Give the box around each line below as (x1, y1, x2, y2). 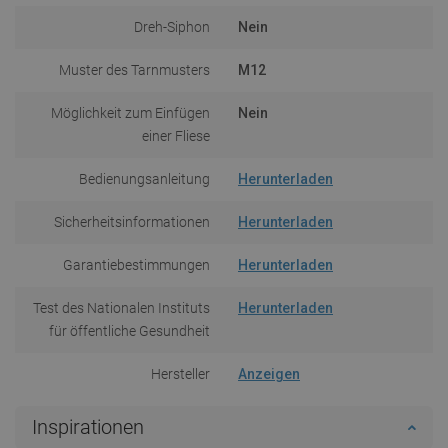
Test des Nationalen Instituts (33, 299, 210, 316)
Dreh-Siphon (134, 18, 210, 35)
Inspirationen (32, 414, 144, 439)
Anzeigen (238, 365, 300, 382)
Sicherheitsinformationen (54, 213, 210, 230)
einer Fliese (142, 127, 210, 144)
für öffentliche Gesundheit (49, 322, 210, 339)
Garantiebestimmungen (63, 256, 210, 273)
